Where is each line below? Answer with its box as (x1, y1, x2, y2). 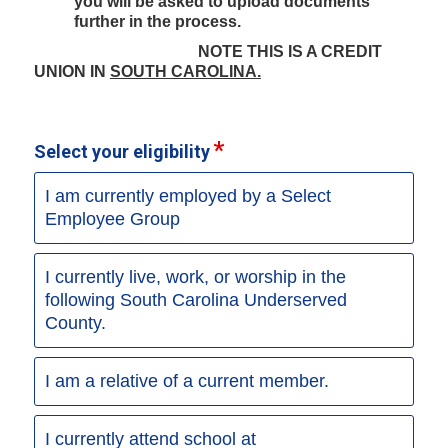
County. (44, 312, 106, 333)
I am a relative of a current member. (44, 370, 329, 391)
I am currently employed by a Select (44, 185, 331, 206)
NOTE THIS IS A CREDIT (33, 42, 382, 60)
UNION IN (33, 62, 110, 80)
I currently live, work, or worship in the (44, 266, 346, 287)
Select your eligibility (33, 140, 210, 162)
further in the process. (73, 12, 245, 30)
